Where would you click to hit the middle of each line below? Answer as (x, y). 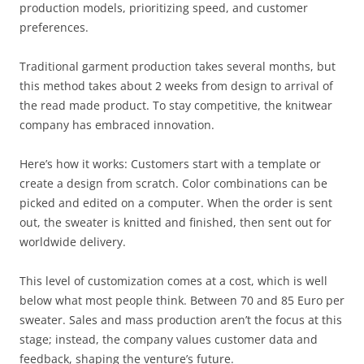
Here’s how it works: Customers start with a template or (170, 163)
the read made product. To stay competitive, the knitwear (176, 105)
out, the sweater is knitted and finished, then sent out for (175, 222)
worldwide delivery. (73, 241)
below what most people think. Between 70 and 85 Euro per (182, 300)
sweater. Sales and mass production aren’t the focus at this (181, 319)
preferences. (54, 27)
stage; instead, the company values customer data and (169, 339)
